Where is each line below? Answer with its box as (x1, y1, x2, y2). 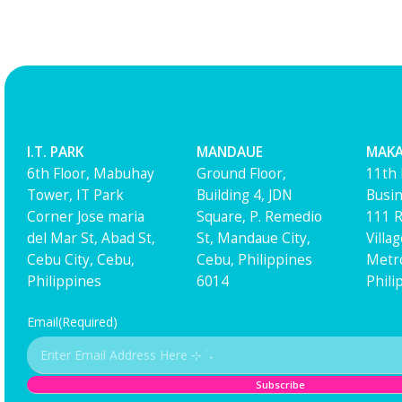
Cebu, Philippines (196, 249, 312, 269)
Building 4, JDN (196, 185, 293, 205)
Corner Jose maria (27, 206, 144, 226)
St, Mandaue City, (196, 228, 310, 248)
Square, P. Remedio (196, 206, 322, 226)
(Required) (58, 313, 118, 330)
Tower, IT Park (27, 185, 124, 205)
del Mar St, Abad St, (27, 228, 155, 248)
